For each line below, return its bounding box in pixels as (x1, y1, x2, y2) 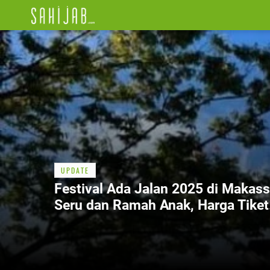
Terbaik (54, 213, 100, 230)
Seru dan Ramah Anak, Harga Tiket (54, 196, 269, 213)
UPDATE (61, 165, 89, 175)
